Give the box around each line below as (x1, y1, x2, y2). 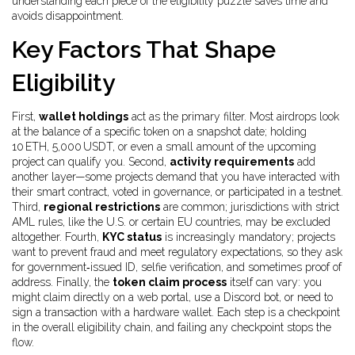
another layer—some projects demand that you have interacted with (12, 170, 340, 183)
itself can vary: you (227, 276, 322, 288)
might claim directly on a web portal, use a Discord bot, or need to (12, 291, 333, 303)
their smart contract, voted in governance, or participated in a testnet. (12, 185, 343, 198)
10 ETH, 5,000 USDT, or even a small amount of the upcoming (12, 140, 316, 153)
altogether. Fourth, (12, 231, 102, 243)
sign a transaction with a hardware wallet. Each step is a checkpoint (12, 306, 340, 319)
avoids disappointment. (12, 10, 124, 22)
